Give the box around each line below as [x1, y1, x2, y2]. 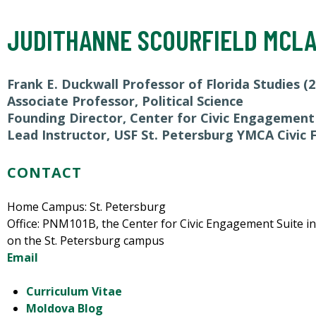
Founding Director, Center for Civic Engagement [7, 109, 315, 127]
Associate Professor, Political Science [7, 92, 243, 110]
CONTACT [7, 163, 82, 183]
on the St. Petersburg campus [7, 233, 164, 249]
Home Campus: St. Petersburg [7, 199, 166, 215]
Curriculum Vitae [26, 284, 123, 300]
